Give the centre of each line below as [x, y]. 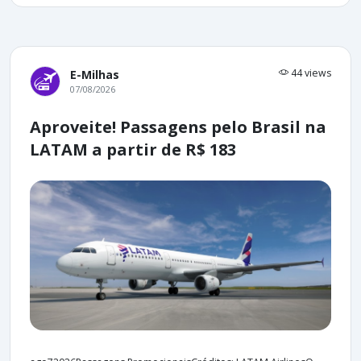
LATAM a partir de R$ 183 [133, 149]
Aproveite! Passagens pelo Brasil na [178, 127]
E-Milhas [95, 75]
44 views [310, 73]
